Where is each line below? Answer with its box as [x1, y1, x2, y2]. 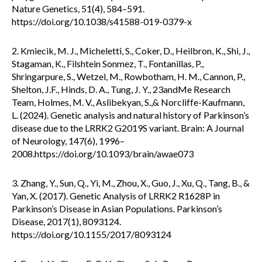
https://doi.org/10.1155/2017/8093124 [12, 228, 171, 240]
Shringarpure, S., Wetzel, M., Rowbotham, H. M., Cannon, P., [12, 70, 245, 82]
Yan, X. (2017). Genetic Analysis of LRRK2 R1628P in [12, 189, 220, 201]
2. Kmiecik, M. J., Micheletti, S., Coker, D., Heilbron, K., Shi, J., [12, 44, 250, 56]
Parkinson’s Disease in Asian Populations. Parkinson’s [12, 202, 222, 214]
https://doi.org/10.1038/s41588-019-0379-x [12, 15, 192, 27]
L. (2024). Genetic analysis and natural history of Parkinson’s [12, 109, 249, 120]
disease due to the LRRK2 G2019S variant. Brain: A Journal [12, 122, 244, 133]
